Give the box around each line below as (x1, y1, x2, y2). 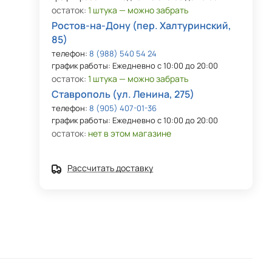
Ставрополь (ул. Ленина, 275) (52, 87, 195, 101)
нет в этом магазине (88, 127, 172, 139)
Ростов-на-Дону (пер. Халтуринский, (52, 19, 232, 32)
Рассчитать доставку (67, 162, 154, 174)
